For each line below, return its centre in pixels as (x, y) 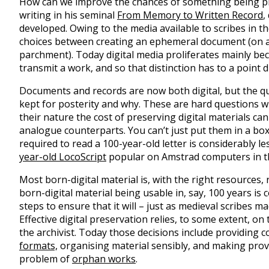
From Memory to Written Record (190, 15)
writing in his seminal (68, 15)
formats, (38, 245)
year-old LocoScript (63, 156)
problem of (46, 258)
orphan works (104, 258)
